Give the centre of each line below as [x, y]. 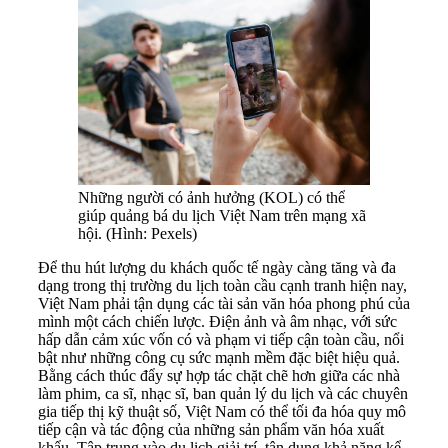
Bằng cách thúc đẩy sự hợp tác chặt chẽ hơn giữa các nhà [219, 376]
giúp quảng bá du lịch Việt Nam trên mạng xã [222, 216]
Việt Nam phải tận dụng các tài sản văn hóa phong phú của [224, 304]
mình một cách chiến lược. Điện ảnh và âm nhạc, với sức [217, 322]
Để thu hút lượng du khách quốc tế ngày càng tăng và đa [217, 268]
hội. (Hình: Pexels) [137, 234]
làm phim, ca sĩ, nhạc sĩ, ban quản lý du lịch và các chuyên [223, 394]
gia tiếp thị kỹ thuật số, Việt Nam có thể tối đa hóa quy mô [222, 412]
